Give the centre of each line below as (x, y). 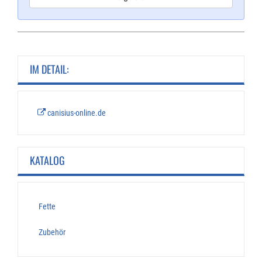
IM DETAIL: (49, 69)
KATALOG (47, 160)
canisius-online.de (76, 113)
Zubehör (52, 232)
